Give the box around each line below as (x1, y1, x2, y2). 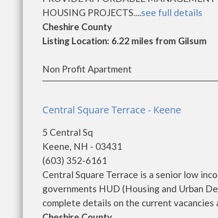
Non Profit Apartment (42, 63, 132, 74)
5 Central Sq (42, 127, 93, 138)
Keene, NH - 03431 (42, 141, 122, 152)
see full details (141, 7, 202, 18)
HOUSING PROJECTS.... (42, 7, 141, 18)
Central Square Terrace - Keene (42, 103, 181, 116)
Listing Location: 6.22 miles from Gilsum (42, 35, 207, 46)
